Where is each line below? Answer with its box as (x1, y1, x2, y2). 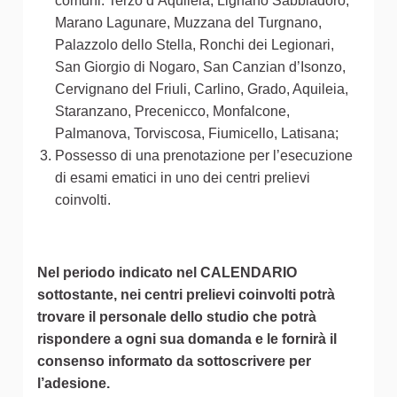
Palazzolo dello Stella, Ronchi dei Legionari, (55, 37, 334, 53)
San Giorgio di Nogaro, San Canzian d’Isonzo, (55, 59, 346, 75)
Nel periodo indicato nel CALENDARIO (37, 265, 297, 281)
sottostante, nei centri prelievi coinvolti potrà (37, 287, 335, 303)
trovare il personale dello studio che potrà (37, 309, 316, 325)
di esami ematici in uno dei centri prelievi (55, 170, 310, 186)
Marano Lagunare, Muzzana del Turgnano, (55, 15, 322, 31)
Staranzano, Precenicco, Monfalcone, (55, 104, 290, 120)
